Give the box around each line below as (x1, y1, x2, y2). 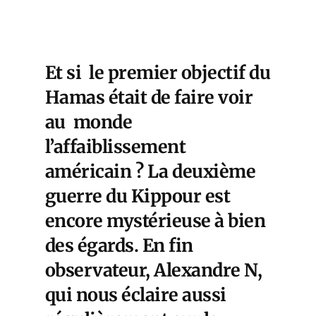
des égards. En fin (45, 233, 193, 257)
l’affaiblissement (45, 135, 186, 158)
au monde (45, 110, 133, 133)
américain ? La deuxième (45, 159, 256, 183)
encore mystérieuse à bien (45, 209, 266, 232)
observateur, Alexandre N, (45, 258, 262, 281)
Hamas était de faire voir (45, 85, 253, 109)
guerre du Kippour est (45, 184, 231, 207)
